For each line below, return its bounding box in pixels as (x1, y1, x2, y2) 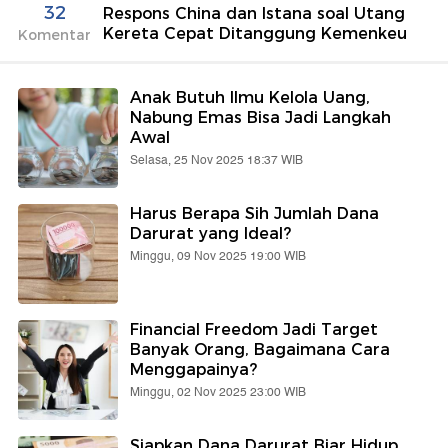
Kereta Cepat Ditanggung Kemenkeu (103, 24, 407, 44)
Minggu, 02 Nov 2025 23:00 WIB (130, 383, 306, 403)
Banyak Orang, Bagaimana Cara (130, 340, 390, 360)
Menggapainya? (130, 360, 257, 380)
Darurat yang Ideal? (130, 224, 291, 244)
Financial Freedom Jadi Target (130, 320, 378, 340)
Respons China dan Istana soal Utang (103, 4, 405, 24)
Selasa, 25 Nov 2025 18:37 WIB (130, 151, 303, 171)
